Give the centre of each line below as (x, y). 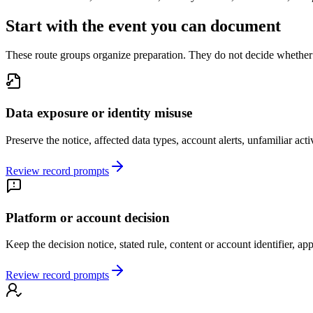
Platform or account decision (88, 217)
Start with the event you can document (143, 26)
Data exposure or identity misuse (99, 113)
